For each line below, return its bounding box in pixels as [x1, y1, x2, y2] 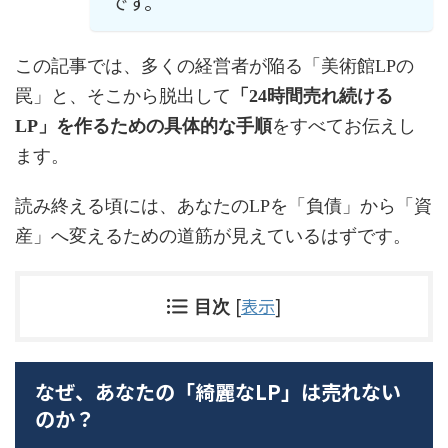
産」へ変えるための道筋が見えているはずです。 [15, 226, 411, 247]
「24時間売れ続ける [231, 86, 393, 107]
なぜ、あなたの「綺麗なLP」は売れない [35, 377, 401, 407]
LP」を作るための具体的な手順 [15, 116, 272, 137]
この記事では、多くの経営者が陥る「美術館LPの [15, 56, 414, 77]
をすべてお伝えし [272, 116, 416, 137]
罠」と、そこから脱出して [15, 86, 231, 107]
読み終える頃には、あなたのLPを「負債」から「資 [15, 196, 432, 217]
